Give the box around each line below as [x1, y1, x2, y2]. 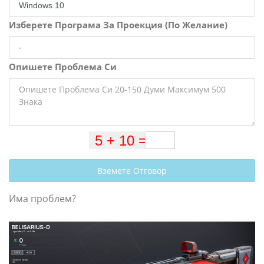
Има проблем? [9, 192, 76, 206]
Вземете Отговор [97, 165, 167, 177]
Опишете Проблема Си [9, 61, 117, 73]
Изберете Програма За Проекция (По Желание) [9, 19, 227, 31]
